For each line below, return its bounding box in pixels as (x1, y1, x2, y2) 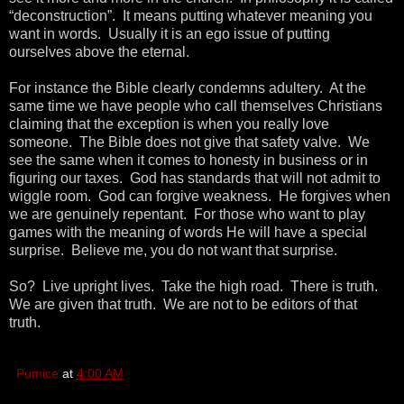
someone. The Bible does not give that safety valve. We (9, 133, 370, 150)
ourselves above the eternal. (9, 43, 189, 60)
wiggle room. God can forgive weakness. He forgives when (9, 188, 390, 204)
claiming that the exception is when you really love (9, 115, 329, 132)
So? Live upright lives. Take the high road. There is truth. (9, 278, 381, 294)
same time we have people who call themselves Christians (9, 97, 382, 114)
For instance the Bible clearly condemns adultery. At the (9, 79, 366, 96)
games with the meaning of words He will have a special (9, 224, 367, 240)
